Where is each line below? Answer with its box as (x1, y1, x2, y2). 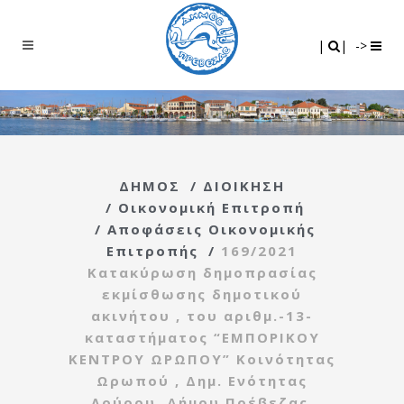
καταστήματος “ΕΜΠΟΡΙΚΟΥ (84, 327, 320, 346)
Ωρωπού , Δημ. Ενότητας (96, 371, 308, 390)
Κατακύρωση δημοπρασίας (87, 262, 317, 281)
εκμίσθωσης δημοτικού (102, 284, 302, 303)
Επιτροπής (106, 241, 198, 260)
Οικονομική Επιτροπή (117, 197, 305, 216)
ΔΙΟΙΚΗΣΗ (203, 176, 285, 195)
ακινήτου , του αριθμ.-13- (91, 306, 313, 325)
